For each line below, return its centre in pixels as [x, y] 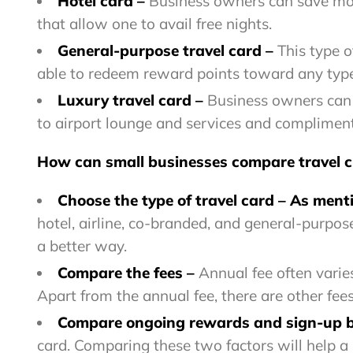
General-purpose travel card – [167, 51]
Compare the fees [122, 273]
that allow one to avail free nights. [154, 24]
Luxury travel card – [132, 100]
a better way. [82, 246]
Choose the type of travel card [168, 201]
